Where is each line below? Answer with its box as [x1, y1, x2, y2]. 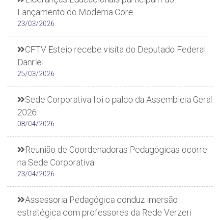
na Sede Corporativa [17, 157, 94, 167]
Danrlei [17, 57, 44, 67]
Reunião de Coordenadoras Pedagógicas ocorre [25, 144, 207, 155]
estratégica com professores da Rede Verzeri [17, 207, 192, 218]
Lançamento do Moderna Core [17, 7, 133, 17]
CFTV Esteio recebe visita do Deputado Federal [25, 44, 206, 55]
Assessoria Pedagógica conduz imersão [25, 194, 178, 205]
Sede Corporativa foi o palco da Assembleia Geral [25, 94, 213, 105]
